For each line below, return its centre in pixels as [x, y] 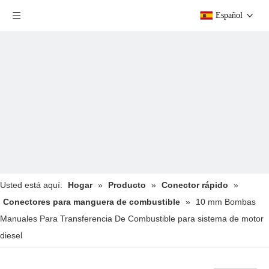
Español [229, 15]
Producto [127, 185]
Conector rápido [195, 185]
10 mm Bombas [226, 202]
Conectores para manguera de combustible [92, 202]
